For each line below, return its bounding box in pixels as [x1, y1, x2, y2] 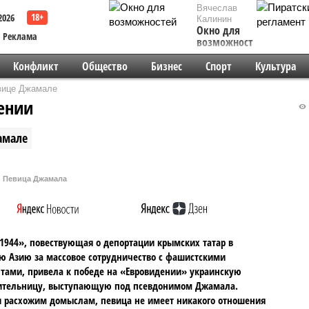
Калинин [197, 14, 232, 24]
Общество [81, 59, 128, 74]
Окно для [197, 23, 240, 38]
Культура [255, 59, 296, 74]
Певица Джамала [3, 174, 68, 183]
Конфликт [12, 59, 59, 74]
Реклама [3, 30, 37, 43]
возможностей [197, 34, 264, 50]
